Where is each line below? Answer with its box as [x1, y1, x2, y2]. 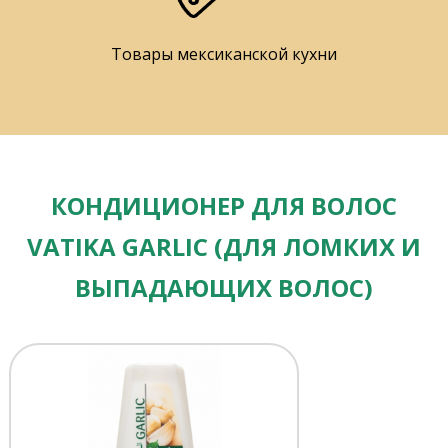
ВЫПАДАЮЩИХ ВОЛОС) [75, 271, 373, 305]
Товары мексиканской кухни [111, 43, 337, 66]
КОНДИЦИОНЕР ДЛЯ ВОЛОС [51, 189, 397, 223]
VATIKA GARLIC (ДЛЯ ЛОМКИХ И [27, 230, 421, 264]
